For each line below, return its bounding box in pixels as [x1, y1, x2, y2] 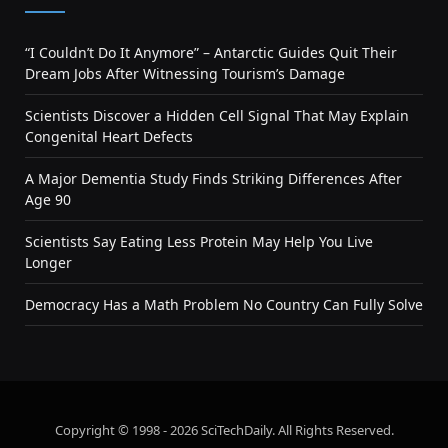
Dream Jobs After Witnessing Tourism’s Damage [25, 63, 345, 83]
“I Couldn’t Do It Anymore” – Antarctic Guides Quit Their [25, 42, 397, 62]
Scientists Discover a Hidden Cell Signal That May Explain [25, 105, 409, 125]
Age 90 [25, 189, 71, 209]
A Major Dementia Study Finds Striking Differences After [25, 168, 402, 188]
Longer [25, 252, 72, 272]
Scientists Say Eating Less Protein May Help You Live [25, 231, 373, 251]
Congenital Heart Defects [25, 126, 193, 146]
